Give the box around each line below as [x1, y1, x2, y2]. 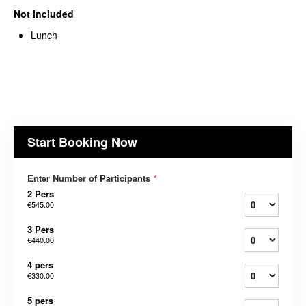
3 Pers [27, 222, 54, 236]
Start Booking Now [27, 133, 137, 151]
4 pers [27, 258, 53, 271]
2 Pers [27, 186, 54, 200]
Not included [14, 6, 74, 20]
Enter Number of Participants [27, 171, 153, 184]
